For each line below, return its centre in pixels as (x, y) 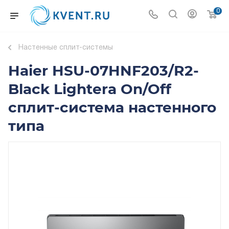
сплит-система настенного (112, 107)
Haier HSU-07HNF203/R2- (104, 71)
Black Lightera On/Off (90, 89)
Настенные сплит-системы (66, 48)
